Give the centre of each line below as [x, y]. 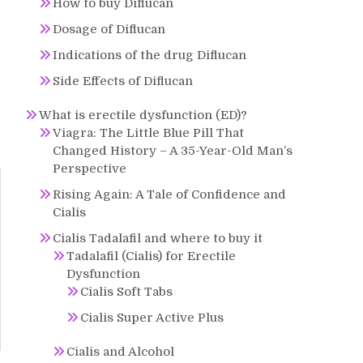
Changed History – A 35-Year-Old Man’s [173, 151]
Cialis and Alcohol [120, 352]
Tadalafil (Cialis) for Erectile [151, 256]
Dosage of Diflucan [109, 29]
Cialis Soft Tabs [126, 292]
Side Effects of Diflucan [123, 81]
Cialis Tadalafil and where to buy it [158, 238]
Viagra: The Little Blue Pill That [148, 133]
